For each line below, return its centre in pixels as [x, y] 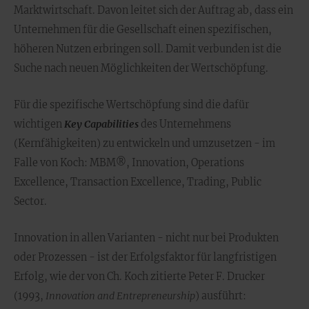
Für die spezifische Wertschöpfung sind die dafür [131, 105]
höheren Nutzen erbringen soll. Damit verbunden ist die [148, 49]
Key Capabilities [101, 124]
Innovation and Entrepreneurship [120, 296]
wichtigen [39, 124]
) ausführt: [221, 296]
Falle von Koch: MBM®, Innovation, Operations [129, 163]
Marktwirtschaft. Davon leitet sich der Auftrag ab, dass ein [153, 10]
